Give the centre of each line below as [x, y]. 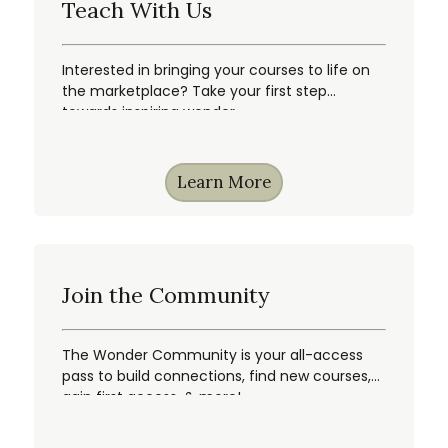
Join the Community [166, 295]
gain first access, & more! [151, 397]
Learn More [224, 182]
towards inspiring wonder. [150, 112]
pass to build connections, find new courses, [216, 376]
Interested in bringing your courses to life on [216, 70]
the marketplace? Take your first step [194, 91]
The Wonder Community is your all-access [212, 355]
